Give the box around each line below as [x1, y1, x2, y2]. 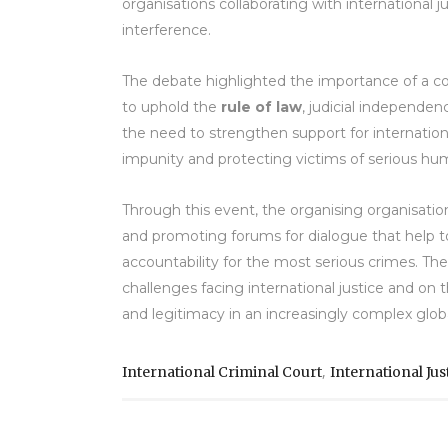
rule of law [221, 98, 302, 117]
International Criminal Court [122, 363, 322, 382]
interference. [122, 21, 211, 40]
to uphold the [122, 98, 221, 117]
